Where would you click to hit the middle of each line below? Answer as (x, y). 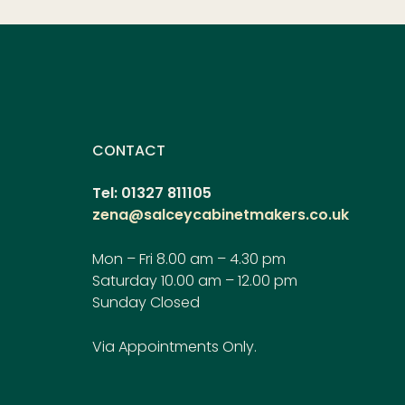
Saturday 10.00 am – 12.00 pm (195, 281)
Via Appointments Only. (174, 347)
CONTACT (129, 151)
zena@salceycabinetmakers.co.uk (221, 215)
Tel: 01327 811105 (152, 193)
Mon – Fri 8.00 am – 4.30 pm (189, 259)
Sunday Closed (146, 303)
